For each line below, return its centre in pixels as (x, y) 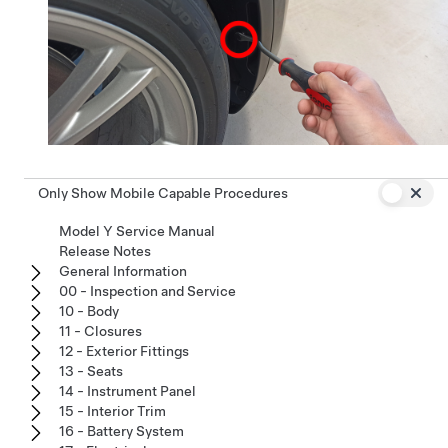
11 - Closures (100, 330)
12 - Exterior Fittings (124, 350)
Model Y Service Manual (137, 230)
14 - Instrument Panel (127, 390)
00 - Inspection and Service (147, 290)
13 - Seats (91, 370)
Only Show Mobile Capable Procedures (163, 192)
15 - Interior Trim (112, 410)
